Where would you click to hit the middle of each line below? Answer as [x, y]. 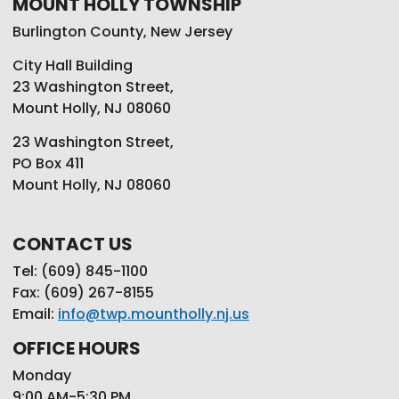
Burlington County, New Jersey [122, 31]
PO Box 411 [48, 163]
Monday [42, 375]
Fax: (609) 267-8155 [83, 292]
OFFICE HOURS [77, 348]
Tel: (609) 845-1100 [80, 271]
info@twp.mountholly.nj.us [154, 313]
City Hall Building [73, 65]
